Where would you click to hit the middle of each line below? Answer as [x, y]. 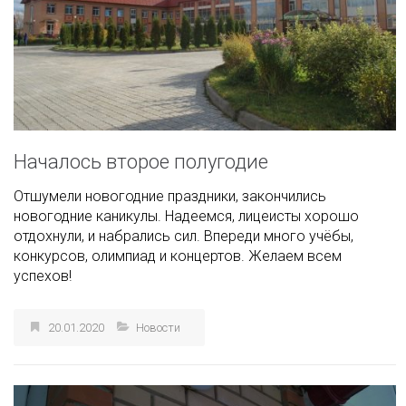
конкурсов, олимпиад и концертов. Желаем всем [178, 267]
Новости [158, 339]
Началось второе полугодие [141, 173]
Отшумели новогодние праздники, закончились [170, 208]
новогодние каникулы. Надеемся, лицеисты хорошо [186, 227]
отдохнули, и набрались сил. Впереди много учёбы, [184, 247]
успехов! [43, 287]
